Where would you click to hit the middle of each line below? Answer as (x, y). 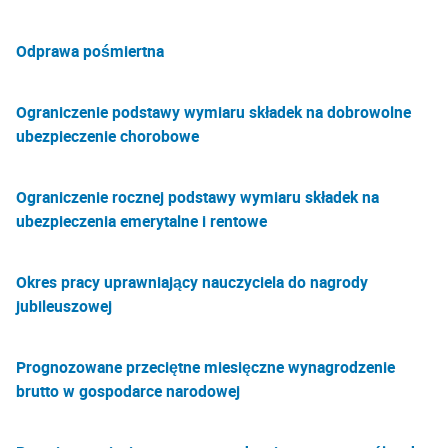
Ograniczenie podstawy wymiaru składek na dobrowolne (213, 112)
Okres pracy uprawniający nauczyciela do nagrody (192, 282)
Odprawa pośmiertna (90, 51)
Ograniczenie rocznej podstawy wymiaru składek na (197, 197)
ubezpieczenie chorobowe (107, 136)
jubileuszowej (64, 306)
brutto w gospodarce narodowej (128, 391)
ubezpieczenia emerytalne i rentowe (141, 221)
